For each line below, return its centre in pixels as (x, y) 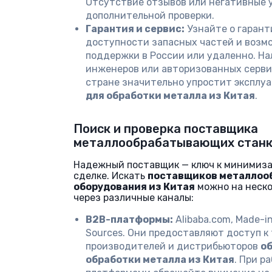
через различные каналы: (134, 198)
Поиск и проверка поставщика (166, 129)
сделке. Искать (110, 176)
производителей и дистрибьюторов (173, 246)
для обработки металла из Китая (170, 96)
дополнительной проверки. (150, 15)
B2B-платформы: (129, 219)
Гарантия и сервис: (135, 29)
